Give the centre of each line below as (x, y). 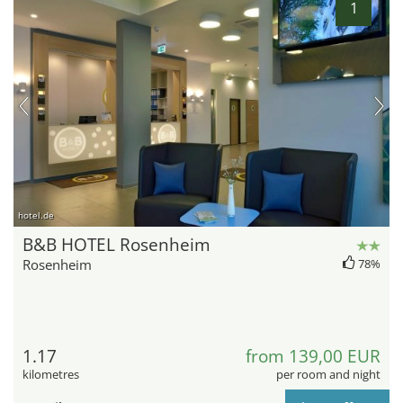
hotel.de (36, 215)
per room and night (328, 374)
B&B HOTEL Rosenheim (116, 244)
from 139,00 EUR (313, 356)
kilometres (51, 374)
